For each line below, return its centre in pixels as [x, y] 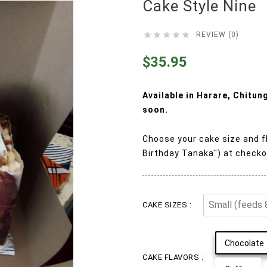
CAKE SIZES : [167, 205]
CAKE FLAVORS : [173, 257]
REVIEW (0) [218, 34]
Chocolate [244, 243]
